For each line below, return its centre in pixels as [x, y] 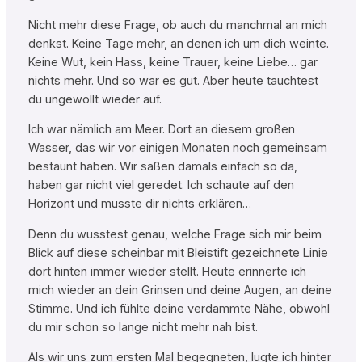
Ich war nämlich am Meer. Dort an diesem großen [161, 130]
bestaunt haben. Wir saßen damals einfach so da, [162, 167]
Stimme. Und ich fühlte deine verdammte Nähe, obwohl [179, 308]
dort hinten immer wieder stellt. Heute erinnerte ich [167, 271]
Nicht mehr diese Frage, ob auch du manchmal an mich [177, 25]
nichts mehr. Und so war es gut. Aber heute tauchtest [173, 80]
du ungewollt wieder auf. [95, 99]
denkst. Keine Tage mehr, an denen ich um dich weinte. [178, 43]
